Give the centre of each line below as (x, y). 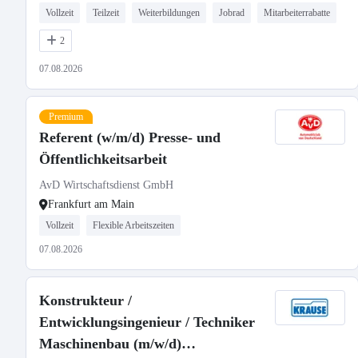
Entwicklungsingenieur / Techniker (147, 322)
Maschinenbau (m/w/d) (110, 344)
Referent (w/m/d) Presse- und (130, 137)
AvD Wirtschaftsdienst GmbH (106, 185)
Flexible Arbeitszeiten (133, 225)
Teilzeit (106, 13)
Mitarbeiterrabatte (297, 13)
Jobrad (232, 13)
